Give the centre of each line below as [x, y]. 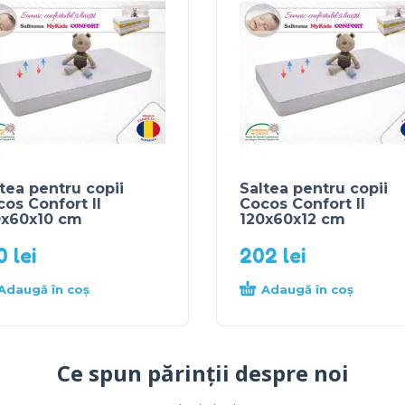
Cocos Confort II [302, 204]
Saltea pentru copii [314, 188]
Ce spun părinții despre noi [202, 373]
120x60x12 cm [292, 219]
